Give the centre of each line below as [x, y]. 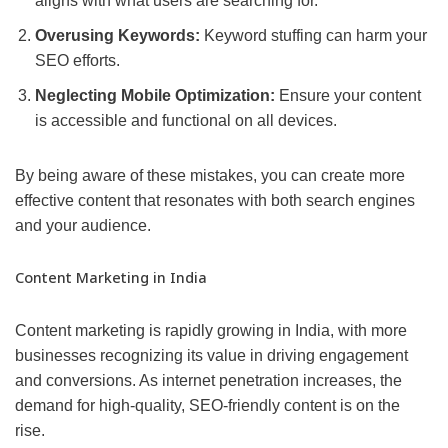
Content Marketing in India [111, 278]
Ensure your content [348, 96]
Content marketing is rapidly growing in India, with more [211, 331]
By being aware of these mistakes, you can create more [210, 176]
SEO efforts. [77, 61]
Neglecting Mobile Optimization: [155, 96]
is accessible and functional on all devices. [186, 121]
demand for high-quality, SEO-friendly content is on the [207, 406]
